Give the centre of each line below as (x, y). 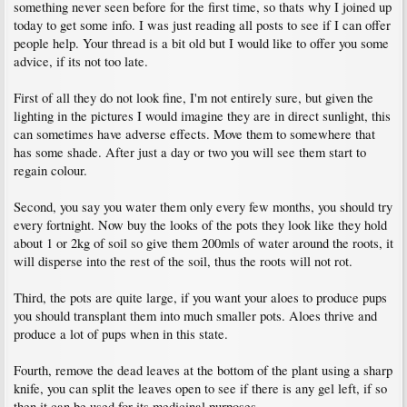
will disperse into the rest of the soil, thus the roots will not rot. (183, 261)
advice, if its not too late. (81, 61)
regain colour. (50, 170)
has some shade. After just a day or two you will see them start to (190, 152)
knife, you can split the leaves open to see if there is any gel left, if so (200, 388)
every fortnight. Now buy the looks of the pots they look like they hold (200, 224)
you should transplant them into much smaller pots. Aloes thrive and (195, 315)
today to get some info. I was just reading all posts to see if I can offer (202, 25)
